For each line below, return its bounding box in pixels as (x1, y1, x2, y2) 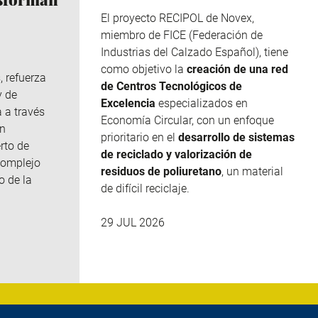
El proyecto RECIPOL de (101, 11, 221, 25)
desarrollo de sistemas (178, 130, 295, 144)
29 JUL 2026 (101, 216, 165, 230)
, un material (221, 164, 283, 178)
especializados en (158, 96, 248, 110)
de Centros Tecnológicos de (101, 79, 242, 93)
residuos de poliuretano (101, 164, 221, 178)
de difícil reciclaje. (101, 181, 190, 195)
